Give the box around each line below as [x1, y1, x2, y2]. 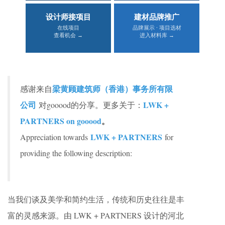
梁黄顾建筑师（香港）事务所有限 [52, 83, 173, 94]
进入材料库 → [139, 31, 174, 39]
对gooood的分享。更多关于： [39, 99, 143, 110]
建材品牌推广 [134, 12, 179, 22]
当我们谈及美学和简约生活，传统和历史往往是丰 [8, 194, 184, 204]
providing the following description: [20, 148, 132, 158]
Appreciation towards [20, 132, 90, 142]
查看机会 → [54, 31, 83, 39]
